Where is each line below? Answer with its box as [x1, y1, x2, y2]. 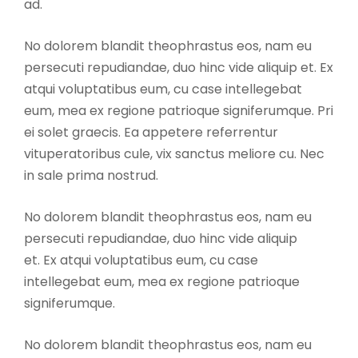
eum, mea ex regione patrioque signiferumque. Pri [24, 101, 333, 120]
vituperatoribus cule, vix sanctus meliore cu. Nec [24, 145, 324, 163]
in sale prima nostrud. [24, 166, 158, 185]
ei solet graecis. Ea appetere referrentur [24, 123, 278, 141]
